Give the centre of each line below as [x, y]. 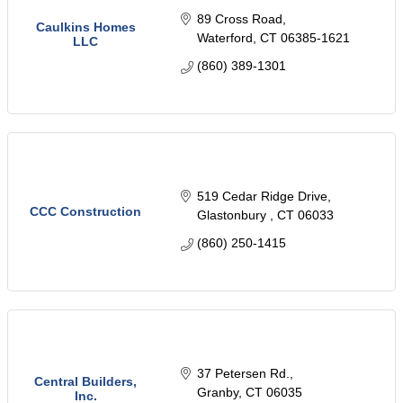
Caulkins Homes [85, 27]
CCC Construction [85, 212]
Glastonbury [233, 215]
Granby [217, 393]
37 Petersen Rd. [243, 374]
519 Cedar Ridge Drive [262, 197]
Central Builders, [85, 382]
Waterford [224, 38]
